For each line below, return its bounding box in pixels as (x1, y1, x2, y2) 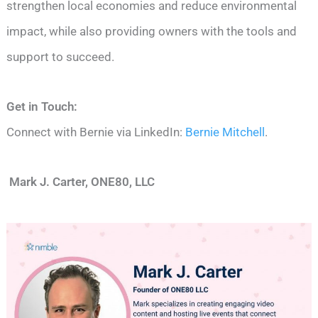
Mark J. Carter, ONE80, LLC (6, 175, 155, 190)
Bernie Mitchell (182, 125, 265, 140)
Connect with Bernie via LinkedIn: (6, 125, 183, 140)
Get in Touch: (6, 99, 78, 114)
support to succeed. (6, 50, 115, 65)
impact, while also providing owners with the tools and (6, 24, 297, 39)
